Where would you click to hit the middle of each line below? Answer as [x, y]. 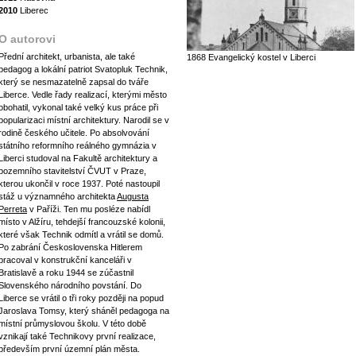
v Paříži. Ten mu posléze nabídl [89, 209]
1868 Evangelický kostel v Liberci [251, 57]
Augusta [133, 196]
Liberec [33, 10]
